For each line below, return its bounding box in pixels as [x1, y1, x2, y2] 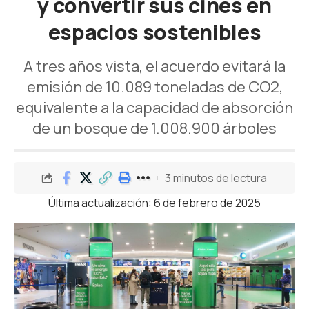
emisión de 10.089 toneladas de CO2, [26, 77, 283, 97]
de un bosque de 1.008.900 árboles [32, 118, 277, 139]
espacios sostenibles [48, 18, 261, 46]
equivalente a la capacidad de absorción [16, 97, 293, 118]
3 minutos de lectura [165, 170, 267, 186]
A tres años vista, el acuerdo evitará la [23, 56, 286, 77]
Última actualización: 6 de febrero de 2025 [48, 195, 261, 210]
